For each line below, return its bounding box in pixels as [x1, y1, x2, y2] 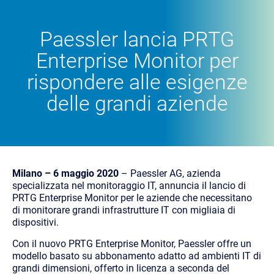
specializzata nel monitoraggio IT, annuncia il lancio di [12, 179, 246, 191]
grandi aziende [94, 91, 228, 116]
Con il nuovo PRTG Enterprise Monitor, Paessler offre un [12, 237, 251, 250]
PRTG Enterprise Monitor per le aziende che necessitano [12, 191, 252, 204]
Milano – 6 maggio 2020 [12, 167, 119, 179]
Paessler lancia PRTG [40, 27, 234, 51]
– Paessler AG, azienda [119, 167, 221, 179]
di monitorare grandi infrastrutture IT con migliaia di [12, 204, 235, 216]
